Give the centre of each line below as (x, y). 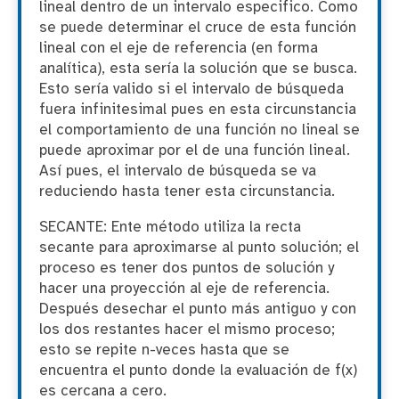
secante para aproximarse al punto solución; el (199, 248)
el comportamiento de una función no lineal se (199, 131)
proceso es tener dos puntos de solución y (187, 268)
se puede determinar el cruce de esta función (198, 28)
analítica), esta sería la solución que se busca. (198, 69)
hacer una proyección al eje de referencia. (184, 289)
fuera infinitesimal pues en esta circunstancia (198, 110)
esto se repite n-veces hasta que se (164, 350)
